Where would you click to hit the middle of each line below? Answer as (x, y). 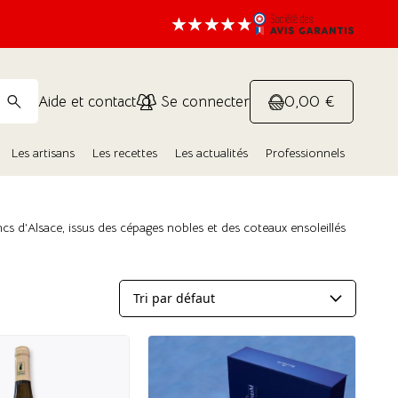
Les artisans (43, 153)
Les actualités (211, 153)
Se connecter (203, 102)
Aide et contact (87, 102)
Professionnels (305, 153)
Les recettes (125, 153)
